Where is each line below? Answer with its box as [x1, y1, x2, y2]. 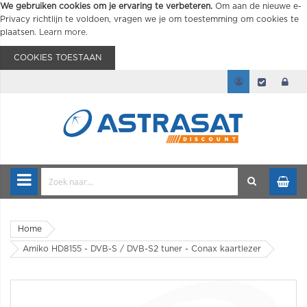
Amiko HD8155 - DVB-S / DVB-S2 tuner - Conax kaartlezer [23, 245, 261, 253]
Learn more [39, 28, 86, 36]
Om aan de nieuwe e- [215, 2, 302, 10]
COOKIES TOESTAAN [14, 53, 101, 62]
